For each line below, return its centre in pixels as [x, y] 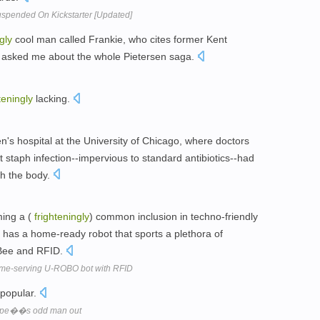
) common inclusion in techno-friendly [174, 217]
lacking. [53, 98]
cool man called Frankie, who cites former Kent [120, 39]
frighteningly [62, 217]
